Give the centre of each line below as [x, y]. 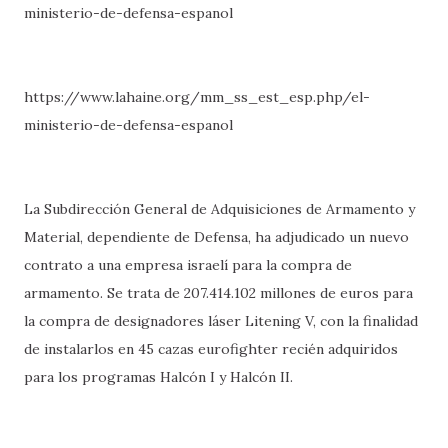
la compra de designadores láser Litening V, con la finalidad [221, 321]
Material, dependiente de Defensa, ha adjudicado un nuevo [216, 237]
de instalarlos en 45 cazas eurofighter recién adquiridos [211, 349]
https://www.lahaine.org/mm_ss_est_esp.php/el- [197, 97]
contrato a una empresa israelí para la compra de [188, 265]
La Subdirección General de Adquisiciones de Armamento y [219, 209]
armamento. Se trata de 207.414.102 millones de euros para [218, 293]
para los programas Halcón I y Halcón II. [158, 377]
